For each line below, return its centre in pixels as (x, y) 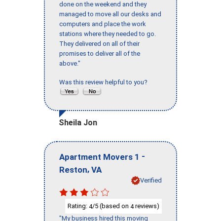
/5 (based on (111, 206)
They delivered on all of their (99, 44)
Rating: (78, 206)
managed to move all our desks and (110, 14)
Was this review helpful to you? (105, 82)
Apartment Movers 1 (99, 157)
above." (70, 64)
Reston (73, 169)
